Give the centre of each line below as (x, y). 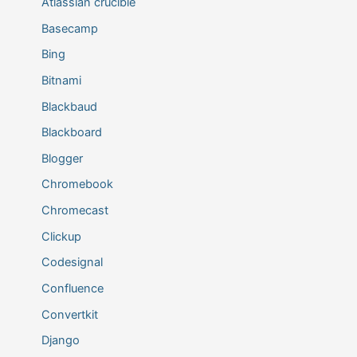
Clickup (61, 236)
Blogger (62, 158)
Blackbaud (69, 106)
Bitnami (61, 80)
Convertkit (69, 314)
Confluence (72, 288)
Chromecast (75, 211)
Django (60, 341)
